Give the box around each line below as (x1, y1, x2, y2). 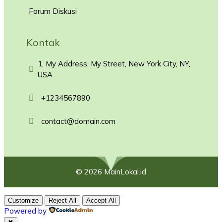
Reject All (49, 196, 76, 204)
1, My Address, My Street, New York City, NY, (38, 58, 190, 68)
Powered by (4, 206, 47, 216)
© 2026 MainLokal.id (76, 166, 146, 176)
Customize (8, 196, 39, 204)
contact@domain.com (41, 116, 115, 126)
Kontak (26, 36, 60, 49)
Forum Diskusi (29, 6, 77, 16)
